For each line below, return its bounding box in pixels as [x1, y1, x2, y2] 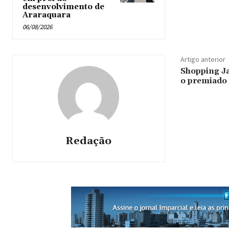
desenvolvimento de [22, 2, 104, 12]
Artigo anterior [180, 54, 225, 64]
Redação [65, 134, 112, 148]
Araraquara [22, 10, 71, 20]
